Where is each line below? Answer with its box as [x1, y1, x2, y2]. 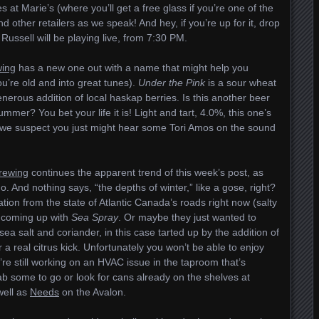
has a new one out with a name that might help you [16, 62, 249, 73]
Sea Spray [71, 211, 118, 223]
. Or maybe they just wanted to [118, 211, 256, 223]
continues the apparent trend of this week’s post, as [28, 167, 263, 178]
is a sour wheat [205, 77, 276, 88]
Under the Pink [138, 77, 205, 88]
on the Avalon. [59, 286, 126, 298]
